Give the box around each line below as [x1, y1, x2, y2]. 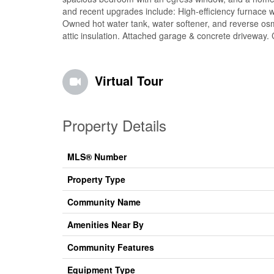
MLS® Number [67, 150, 127, 163]
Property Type [67, 173, 125, 186]
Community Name [67, 196, 141, 209]
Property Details [62, 114, 166, 136]
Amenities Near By [67, 218, 144, 231]
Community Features [67, 241, 154, 254]
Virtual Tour [95, 72, 163, 90]
